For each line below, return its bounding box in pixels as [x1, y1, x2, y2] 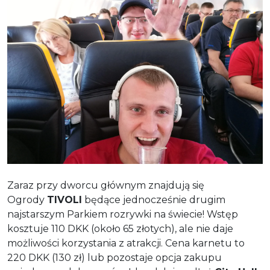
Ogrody [7, 194, 47, 206]
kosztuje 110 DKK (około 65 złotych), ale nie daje [7, 223, 233, 234]
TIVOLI [47, 194, 82, 206]
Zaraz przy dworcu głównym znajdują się [7, 180, 204, 191]
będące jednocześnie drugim [82, 194, 225, 206]
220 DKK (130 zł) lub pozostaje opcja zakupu [7, 252, 222, 263]
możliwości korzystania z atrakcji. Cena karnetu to [7, 237, 245, 249]
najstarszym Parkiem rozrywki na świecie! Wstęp [7, 209, 238, 220]
